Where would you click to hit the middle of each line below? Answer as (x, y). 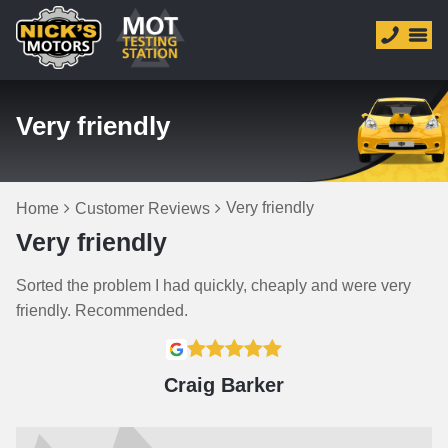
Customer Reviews (142, 208)
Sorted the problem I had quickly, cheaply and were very (213, 285)
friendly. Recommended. (102, 310)
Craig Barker (224, 385)
